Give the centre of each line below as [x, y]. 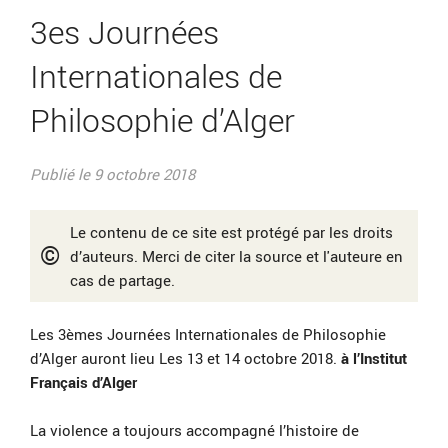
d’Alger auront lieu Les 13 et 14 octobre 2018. [183, 358]
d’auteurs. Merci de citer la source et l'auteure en [236, 256]
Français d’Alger [83, 382]
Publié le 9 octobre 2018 [112, 174]
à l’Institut [372, 358]
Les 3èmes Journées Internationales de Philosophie [208, 334]
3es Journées [124, 32]
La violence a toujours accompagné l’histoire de [194, 430]
